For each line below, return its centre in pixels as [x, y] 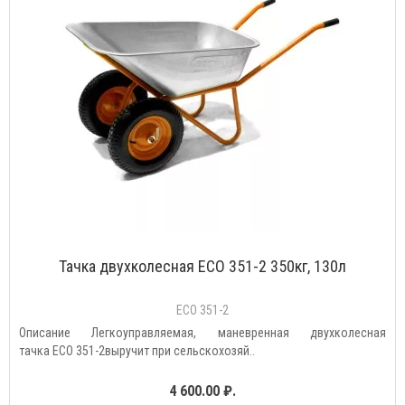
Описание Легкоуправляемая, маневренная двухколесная [202, 333]
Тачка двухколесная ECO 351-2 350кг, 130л [202, 266]
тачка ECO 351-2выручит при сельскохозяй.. [137, 351]
